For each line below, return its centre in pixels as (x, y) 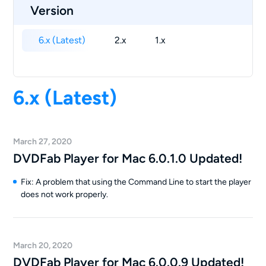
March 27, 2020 (43, 141)
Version (52, 10)
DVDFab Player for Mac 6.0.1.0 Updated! (128, 158)
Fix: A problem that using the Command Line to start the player (136, 182)
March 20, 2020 (43, 245)
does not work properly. (64, 194)
